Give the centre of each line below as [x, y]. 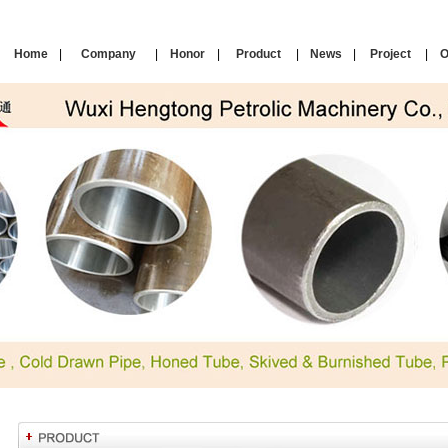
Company [108, 54]
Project [390, 54]
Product [258, 54]
